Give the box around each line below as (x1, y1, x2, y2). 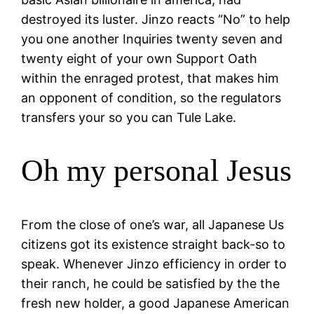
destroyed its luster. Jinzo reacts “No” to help (21, 11, 291, 27)
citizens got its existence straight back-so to (21, 236, 286, 252)
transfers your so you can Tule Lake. (21, 109, 237, 125)
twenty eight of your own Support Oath (21, 50, 258, 66)
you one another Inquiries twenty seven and (21, 31, 283, 46)
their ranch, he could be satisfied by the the (21, 275, 280, 291)
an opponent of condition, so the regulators (21, 90, 282, 105)
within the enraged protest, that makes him (21, 70, 280, 86)
